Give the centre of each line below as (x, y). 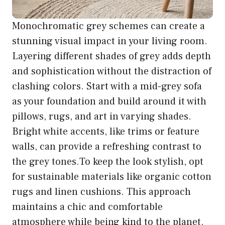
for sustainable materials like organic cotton (112, 177)
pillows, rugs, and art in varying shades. (102, 117)
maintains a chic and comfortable (87, 207)
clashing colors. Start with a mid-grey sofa (107, 87)
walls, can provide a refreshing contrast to (107, 147)
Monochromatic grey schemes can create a (108, 26)
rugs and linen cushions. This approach (101, 192)
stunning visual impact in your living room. (110, 41)
